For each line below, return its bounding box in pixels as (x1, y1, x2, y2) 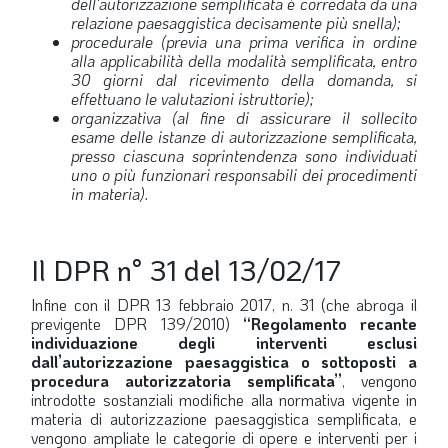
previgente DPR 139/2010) (31, 313, 243, 335)
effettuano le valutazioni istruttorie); (71, 88, 314, 110)
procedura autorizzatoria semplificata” (31, 370, 342, 392)
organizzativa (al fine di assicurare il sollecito (71, 107, 417, 129)
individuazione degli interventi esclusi (31, 332, 417, 354)
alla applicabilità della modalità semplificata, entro (71, 50, 417, 72)
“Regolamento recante (242, 313, 417, 335)
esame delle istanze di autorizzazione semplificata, (71, 126, 417, 148)
